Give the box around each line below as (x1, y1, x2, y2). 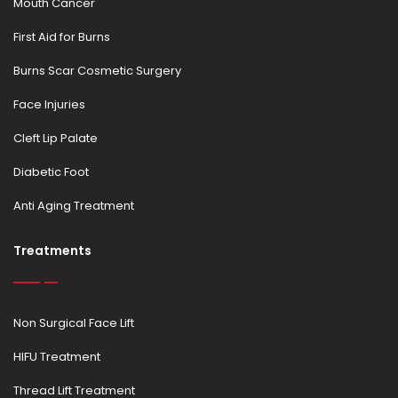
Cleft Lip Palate (13, 130, 98, 147)
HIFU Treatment (13, 348, 100, 365)
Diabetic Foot (13, 163, 89, 180)
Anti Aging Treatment (13, 197, 134, 214)
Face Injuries (13, 96, 85, 113)
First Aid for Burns (13, 28, 110, 45)
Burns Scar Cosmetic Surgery (13, 62, 181, 79)
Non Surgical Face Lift (13, 314, 134, 331)
